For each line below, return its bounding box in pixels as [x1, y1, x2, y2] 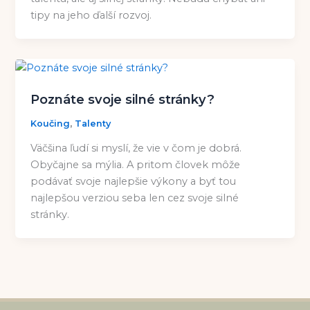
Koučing [30, 118, 71, 129]
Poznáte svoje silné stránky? [30, 91, 215, 108]
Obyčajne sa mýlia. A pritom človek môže [30, 158, 241, 171]
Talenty [75, 118, 111, 129]
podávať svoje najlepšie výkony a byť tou [30, 174, 237, 188]
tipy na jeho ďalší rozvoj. [30, 9, 152, 22]
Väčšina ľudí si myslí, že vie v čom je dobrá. [30, 141, 242, 154]
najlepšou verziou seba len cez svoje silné [30, 191, 239, 204]
